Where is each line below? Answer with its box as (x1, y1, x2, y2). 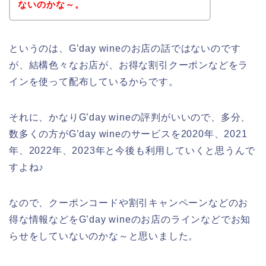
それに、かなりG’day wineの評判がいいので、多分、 (9, 112, 251, 122)
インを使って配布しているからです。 (9, 76, 179, 87)
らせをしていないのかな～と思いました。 (9, 230, 199, 241)
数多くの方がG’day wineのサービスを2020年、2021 (9, 128, 248, 139)
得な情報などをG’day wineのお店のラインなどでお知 (9, 214, 251, 224)
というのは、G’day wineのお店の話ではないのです (9, 43, 241, 53)
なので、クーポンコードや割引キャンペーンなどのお (9, 197, 249, 208)
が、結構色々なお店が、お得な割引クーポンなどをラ (9, 59, 249, 70)
